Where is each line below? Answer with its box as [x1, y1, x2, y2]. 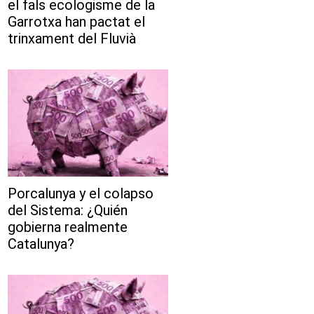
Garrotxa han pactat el [7, 13, 145, 31]
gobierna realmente [7, 218, 128, 235]
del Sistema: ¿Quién [7, 201, 128, 219]
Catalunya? [7, 235, 74, 252]
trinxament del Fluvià [7, 30, 136, 48]
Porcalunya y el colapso [7, 184, 153, 202]
